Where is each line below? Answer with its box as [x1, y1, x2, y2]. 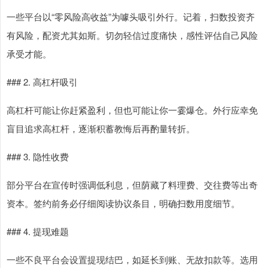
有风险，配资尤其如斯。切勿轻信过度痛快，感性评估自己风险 [7, 29, 258, 42]
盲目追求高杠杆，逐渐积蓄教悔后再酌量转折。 [7, 122, 195, 135]
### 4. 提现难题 [7, 225, 69, 238]
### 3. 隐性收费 [7, 150, 69, 163]
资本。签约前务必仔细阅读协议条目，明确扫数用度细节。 [7, 197, 240, 210]
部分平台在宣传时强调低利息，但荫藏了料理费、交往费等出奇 [7, 178, 258, 191]
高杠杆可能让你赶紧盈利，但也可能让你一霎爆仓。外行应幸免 [7, 103, 258, 117]
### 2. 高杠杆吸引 [7, 75, 78, 89]
